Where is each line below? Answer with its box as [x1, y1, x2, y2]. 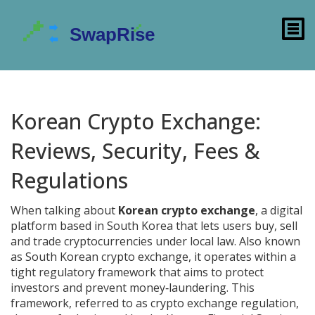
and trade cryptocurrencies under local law [11, 233, 234, 249]
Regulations [11, 166, 128, 195]
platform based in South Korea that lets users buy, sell [11, 218, 297, 233]
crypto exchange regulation [150, 295, 296, 311]
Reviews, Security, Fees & [11, 136, 260, 165]
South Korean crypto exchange [25, 249, 188, 264]
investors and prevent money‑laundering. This [11, 280, 255, 295]
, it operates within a [188, 249, 296, 264]
